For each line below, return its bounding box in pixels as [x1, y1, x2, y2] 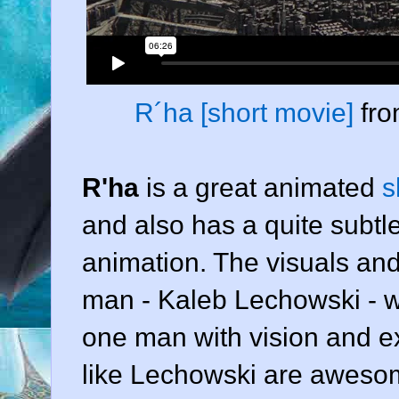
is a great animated [139, 172, 382, 202]
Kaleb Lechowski [158, 284, 361, 314]
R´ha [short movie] [134, 97, 354, 127]
